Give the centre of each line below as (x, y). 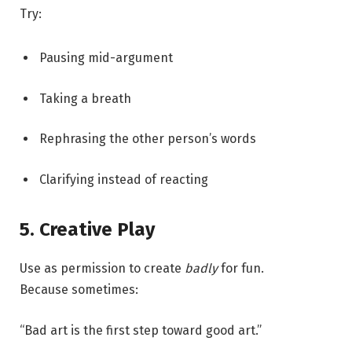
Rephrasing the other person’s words (148, 139)
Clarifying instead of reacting (124, 180)
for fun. (241, 269)
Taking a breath (85, 98)
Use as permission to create (102, 269)
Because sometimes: (79, 290)
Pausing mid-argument (106, 58)
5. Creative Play (87, 230)
